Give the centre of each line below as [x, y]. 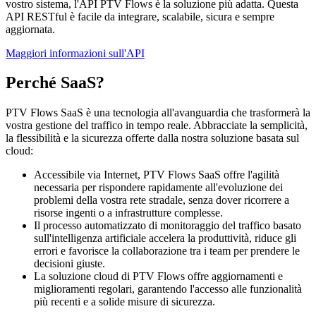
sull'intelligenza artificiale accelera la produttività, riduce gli [165, 238]
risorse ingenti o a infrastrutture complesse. [128, 213]
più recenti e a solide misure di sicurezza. [124, 302]
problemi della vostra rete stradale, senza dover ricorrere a [162, 200]
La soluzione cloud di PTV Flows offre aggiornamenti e [158, 276]
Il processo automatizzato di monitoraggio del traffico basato [168, 226]
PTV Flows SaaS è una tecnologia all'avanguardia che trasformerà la [158, 113]
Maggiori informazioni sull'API [75, 53]
